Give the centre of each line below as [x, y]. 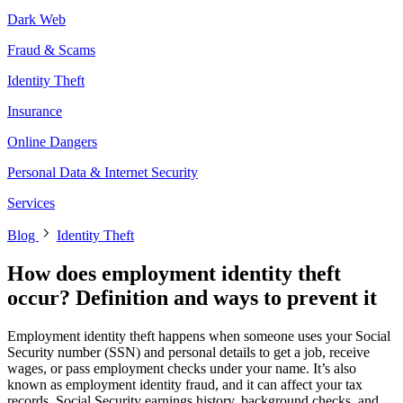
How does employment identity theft [174, 273]
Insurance [35, 111]
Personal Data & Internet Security [103, 172]
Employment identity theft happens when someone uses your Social [199, 336]
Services [31, 202]
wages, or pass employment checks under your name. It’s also [182, 368]
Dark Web [36, 19]
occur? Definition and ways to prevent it [192, 297]
